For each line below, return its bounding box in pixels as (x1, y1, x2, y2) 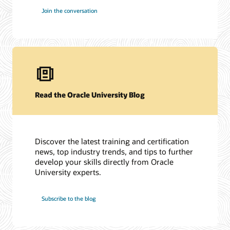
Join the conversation (42, 7, 98, 15)
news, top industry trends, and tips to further (35, 146, 194, 157)
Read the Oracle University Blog (35, 89, 145, 100)
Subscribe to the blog (42, 194, 96, 202)
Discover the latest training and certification (35, 136, 189, 147)
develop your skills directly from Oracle (35, 157, 174, 167)
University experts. (35, 167, 102, 178)
